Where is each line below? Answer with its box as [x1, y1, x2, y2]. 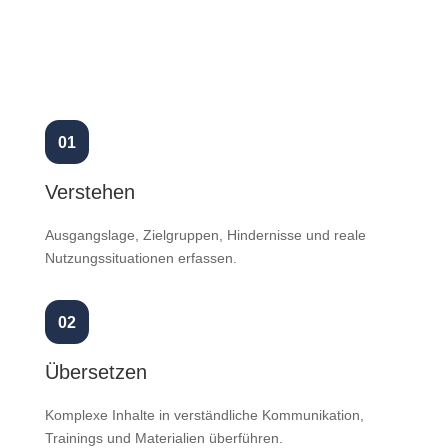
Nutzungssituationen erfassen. [44, 250, 237, 266]
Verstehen [44, 181, 135, 203]
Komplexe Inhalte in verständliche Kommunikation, [44, 407, 364, 423]
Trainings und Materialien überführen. [44, 430, 283, 446]
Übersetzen [44, 361, 147, 383]
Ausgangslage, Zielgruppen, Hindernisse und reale [44, 227, 366, 243]
